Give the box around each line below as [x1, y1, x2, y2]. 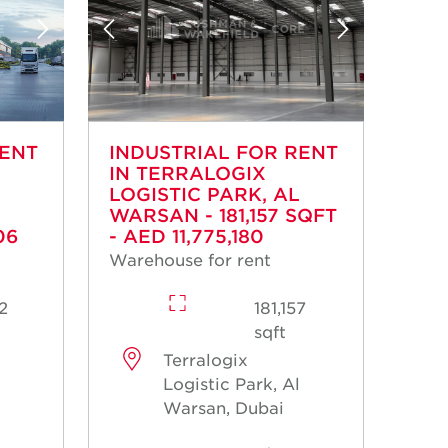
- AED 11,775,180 [109, 224, 264, 247]
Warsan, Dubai [163, 396, 285, 417]
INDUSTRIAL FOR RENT [109, 140, 338, 163]
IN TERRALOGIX [109, 161, 266, 184]
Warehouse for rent [109, 248, 271, 269]
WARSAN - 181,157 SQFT [109, 203, 337, 226]
